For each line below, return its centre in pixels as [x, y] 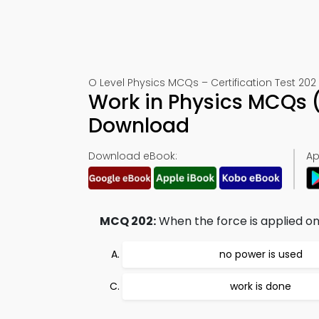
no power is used [261, 254]
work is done [261, 286]
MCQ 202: [128, 221]
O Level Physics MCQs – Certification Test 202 [202, 83]
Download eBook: [133, 156]
